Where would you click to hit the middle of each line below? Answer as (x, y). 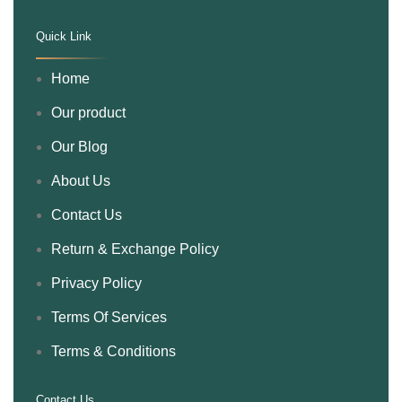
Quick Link (64, 37)
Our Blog (79, 147)
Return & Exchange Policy (135, 249)
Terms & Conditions (114, 352)
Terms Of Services (109, 318)
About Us (81, 181)
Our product (88, 113)
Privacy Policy (96, 284)
